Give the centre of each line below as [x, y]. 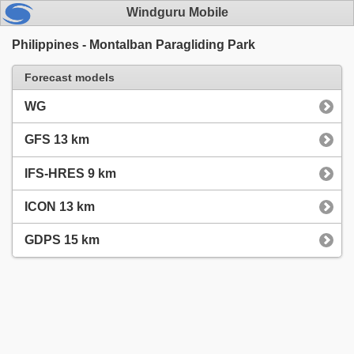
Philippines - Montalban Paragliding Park [134, 44]
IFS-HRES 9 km [70, 173]
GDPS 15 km [62, 240]
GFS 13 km [57, 140]
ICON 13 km [60, 207]
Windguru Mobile [177, 13]
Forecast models [70, 77]
